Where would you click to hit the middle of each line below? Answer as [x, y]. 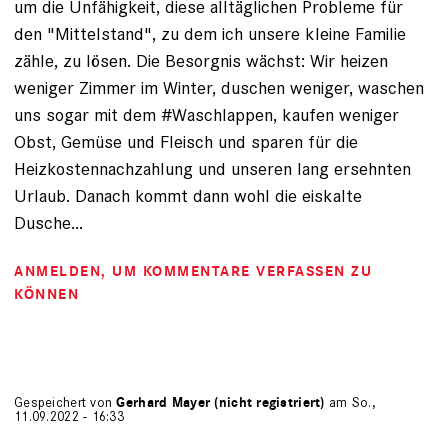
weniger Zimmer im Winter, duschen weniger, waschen [219, 87]
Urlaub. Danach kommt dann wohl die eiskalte [188, 195]
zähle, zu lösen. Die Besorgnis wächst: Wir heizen [201, 60]
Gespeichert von [65, 402]
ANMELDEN [57, 271]
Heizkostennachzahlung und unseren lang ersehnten [212, 168]
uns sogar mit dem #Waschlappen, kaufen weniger [206, 114]
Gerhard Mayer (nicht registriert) [220, 402]
